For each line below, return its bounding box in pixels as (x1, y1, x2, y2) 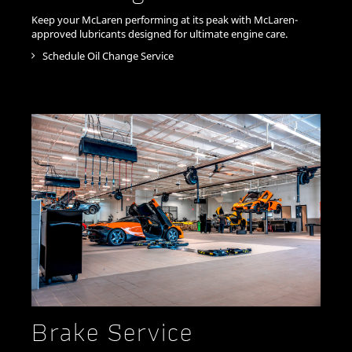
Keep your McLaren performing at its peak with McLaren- (31, 12, 298, 27)
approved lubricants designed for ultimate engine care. (31, 26, 288, 41)
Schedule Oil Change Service (39, 48, 174, 63)
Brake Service (31, 322, 193, 347)
